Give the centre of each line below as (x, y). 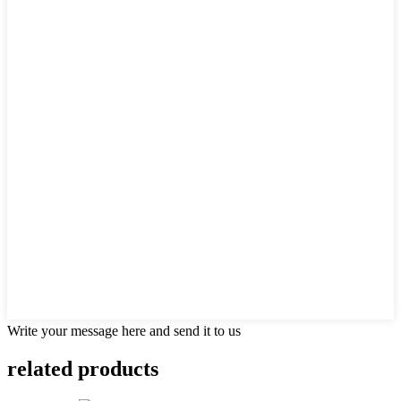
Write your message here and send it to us (124, 331)
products (115, 369)
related (40, 369)
